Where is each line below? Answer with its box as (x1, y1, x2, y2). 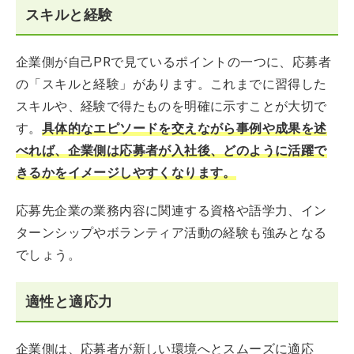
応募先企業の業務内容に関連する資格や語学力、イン (16, 202, 327, 218)
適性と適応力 (25, 292, 113, 310)
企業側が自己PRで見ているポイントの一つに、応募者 (16, 54, 331, 70)
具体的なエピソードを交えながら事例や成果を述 (41, 120, 327, 136)
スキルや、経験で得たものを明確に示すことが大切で (16, 98, 327, 114)
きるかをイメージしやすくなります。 (16, 164, 236, 180)
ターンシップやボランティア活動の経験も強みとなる (16, 224, 327, 240)
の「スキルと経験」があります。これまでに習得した (16, 76, 327, 92)
